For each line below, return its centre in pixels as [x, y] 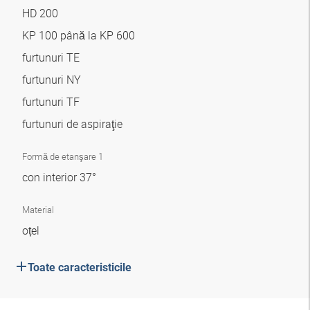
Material [38, 210]
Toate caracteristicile [80, 267]
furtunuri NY [53, 80]
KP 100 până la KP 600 [80, 35]
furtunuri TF [52, 102]
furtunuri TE [52, 57]
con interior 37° [61, 177]
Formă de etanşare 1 [63, 156]
